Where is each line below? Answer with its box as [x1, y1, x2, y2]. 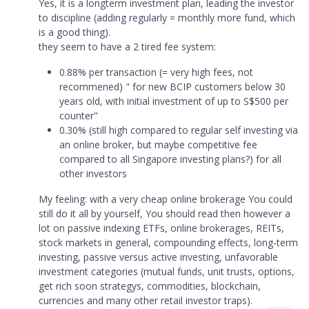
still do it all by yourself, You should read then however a [39, 207, 290, 220]
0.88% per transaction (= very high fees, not [59, 66, 253, 79]
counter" [59, 109, 98, 122]
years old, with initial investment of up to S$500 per [59, 94, 288, 108]
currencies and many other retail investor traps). [39, 294, 252, 307]
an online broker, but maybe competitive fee [59, 138, 257, 151]
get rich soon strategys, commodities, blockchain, [39, 279, 261, 292]
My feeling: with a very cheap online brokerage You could [39, 192, 292, 206]
